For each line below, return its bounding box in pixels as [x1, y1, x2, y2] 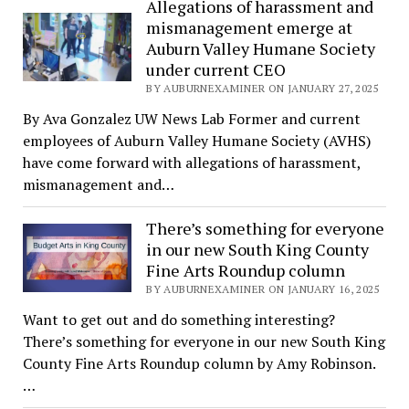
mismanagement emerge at [146, 16, 353, 39]
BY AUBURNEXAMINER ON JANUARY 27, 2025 [146, 81, 379, 96]
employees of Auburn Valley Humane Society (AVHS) [22, 131, 371, 152]
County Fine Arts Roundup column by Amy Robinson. [22, 353, 376, 374]
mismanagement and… [22, 174, 174, 195]
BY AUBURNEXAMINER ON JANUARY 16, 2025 [146, 282, 380, 297]
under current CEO [146, 58, 287, 81]
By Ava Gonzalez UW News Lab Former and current [22, 109, 361, 130]
